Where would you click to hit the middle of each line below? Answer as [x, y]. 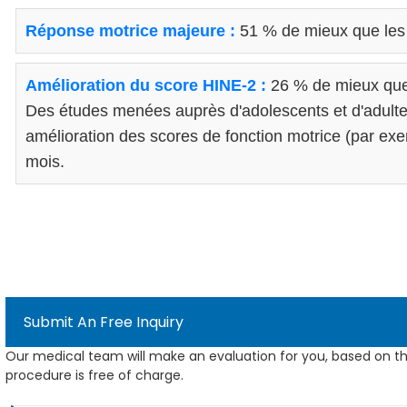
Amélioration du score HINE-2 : [146, 85]
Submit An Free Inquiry [104, 322]
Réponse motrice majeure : [130, 31]
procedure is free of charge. [94, 375]
